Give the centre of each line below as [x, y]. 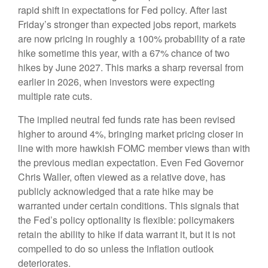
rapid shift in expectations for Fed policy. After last [122, 10]
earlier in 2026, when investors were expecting [116, 82]
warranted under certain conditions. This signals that [128, 206]
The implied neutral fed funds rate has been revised [127, 120]
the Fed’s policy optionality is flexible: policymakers [126, 220]
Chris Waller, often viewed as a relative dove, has [122, 177]
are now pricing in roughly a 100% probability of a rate [132, 39]
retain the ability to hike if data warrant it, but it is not [127, 234]
